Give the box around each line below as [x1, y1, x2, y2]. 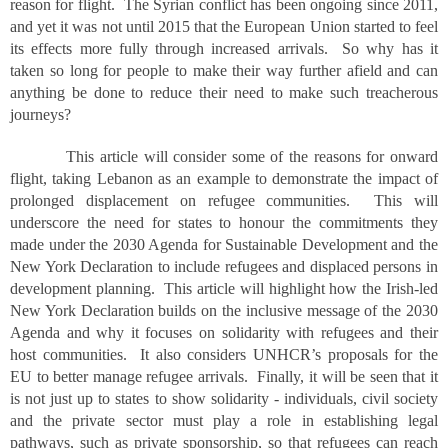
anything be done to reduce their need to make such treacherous [10, 84, 438, 101]
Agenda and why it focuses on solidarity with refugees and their [10, 324, 438, 341]
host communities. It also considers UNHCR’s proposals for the [10, 346, 438, 363]
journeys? [10, 106, 75, 123]
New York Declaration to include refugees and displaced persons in [10, 258, 438, 275]
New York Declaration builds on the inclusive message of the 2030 [10, 302, 438, 319]
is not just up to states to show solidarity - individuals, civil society [10, 390, 438, 407]
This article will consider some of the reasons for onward [10, 148, 438, 165]
